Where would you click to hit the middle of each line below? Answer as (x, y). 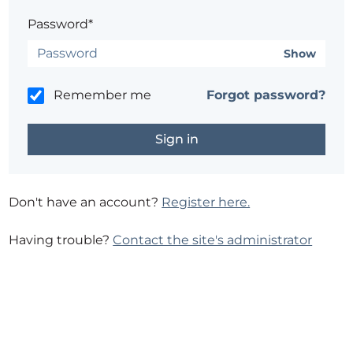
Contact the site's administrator (213, 240)
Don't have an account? (85, 202)
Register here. (206, 202)
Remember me (103, 95)
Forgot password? (266, 95)
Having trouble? (61, 240)
